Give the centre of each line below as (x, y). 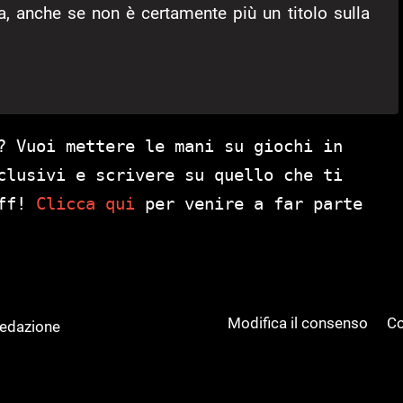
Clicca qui (85, 204)
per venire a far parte (249, 204)
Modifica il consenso (298, 322)
